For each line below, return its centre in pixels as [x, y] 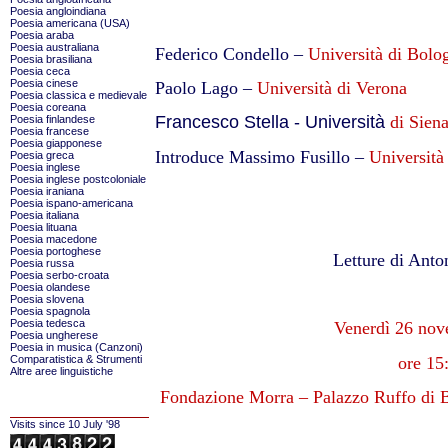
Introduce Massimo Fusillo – [259, 156]
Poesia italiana [44, 215]
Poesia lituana [43, 227]
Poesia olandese [50, 287]
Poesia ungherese [54, 335]
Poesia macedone [53, 239]
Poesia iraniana [47, 191]
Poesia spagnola [50, 311]
